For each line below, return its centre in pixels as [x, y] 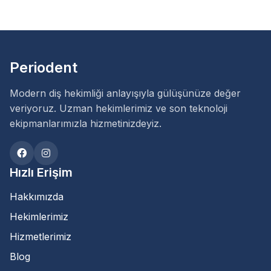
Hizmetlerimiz [41, 237]
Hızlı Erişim [41, 173]
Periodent [44, 68]
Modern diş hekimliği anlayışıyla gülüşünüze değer [125, 93]
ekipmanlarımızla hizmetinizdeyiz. [86, 124]
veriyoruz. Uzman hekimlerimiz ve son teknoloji [119, 109]
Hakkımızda [37, 197]
